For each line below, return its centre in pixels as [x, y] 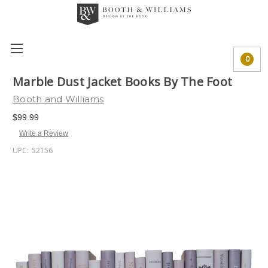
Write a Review [43, 133]
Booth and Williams [58, 99]
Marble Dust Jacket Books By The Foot [122, 82]
